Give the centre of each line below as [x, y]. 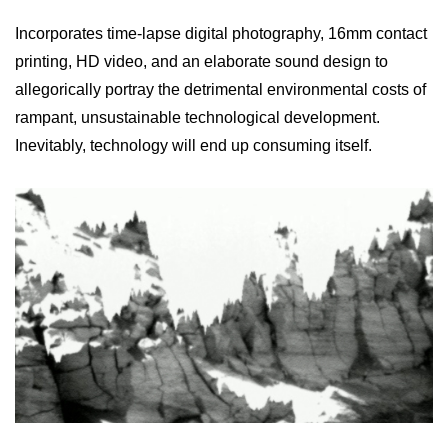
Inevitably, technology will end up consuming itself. [193, 145]
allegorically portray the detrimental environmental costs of [220, 89]
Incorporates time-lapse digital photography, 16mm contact [221, 33]
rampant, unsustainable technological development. [197, 117]
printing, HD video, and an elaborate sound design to [201, 61]
